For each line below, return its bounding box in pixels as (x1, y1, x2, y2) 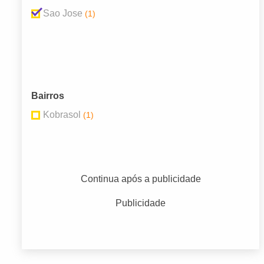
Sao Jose (43, 8, 82, 19)
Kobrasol (43, 110, 81, 120)
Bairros (31, 91, 64, 101)
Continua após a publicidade (80, 174, 201, 184)
